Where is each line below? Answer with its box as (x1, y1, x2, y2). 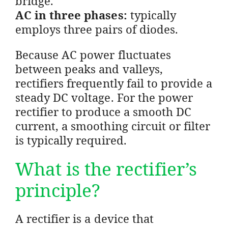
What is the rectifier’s (15, 156, 197, 181)
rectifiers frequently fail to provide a (15, 75, 213, 91)
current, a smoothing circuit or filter (15, 118, 211, 133)
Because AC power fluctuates (15, 46, 171, 62)
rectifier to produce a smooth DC (15, 103, 191, 119)
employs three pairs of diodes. (15, 21, 178, 37)
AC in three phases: (15, 7, 127, 22)
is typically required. (15, 132, 127, 148)
